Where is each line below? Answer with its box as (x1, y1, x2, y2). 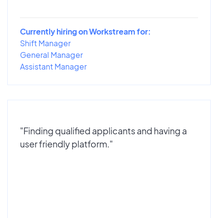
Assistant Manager (20, 61, 87, 72)
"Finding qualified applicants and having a (20, 125, 187, 136)
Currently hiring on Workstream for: (20, 26, 151, 36)
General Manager (20, 49, 83, 60)
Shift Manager (20, 37, 71, 48)
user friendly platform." (20, 138, 113, 149)
